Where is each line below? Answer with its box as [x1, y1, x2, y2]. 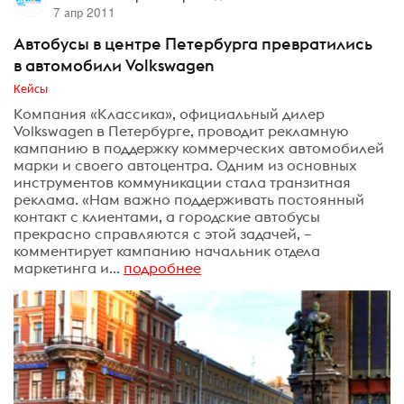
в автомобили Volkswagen [14, 55, 215, 76]
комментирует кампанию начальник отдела [14, 241, 320, 260]
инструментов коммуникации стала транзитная [14, 172, 351, 191]
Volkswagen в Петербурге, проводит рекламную [14, 121, 349, 140]
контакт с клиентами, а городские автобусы [14, 207, 320, 225]
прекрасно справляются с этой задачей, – [14, 224, 311, 243]
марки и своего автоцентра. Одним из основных [14, 155, 357, 174]
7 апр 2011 [52, 3, 115, 21]
